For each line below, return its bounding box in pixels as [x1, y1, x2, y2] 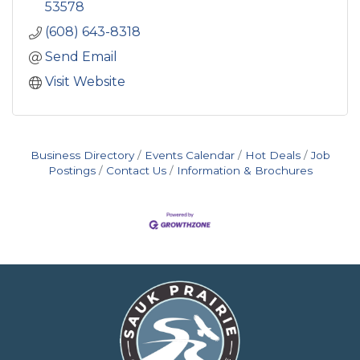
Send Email [45, 49, 117, 65]
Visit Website [45, 74, 125, 90]
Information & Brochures [176, 164, 313, 178]
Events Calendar [144, 149, 235, 162]
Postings [47, 164, 96, 178]
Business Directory [30, 149, 134, 162]
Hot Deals [244, 149, 301, 162]
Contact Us [105, 164, 166, 178]
